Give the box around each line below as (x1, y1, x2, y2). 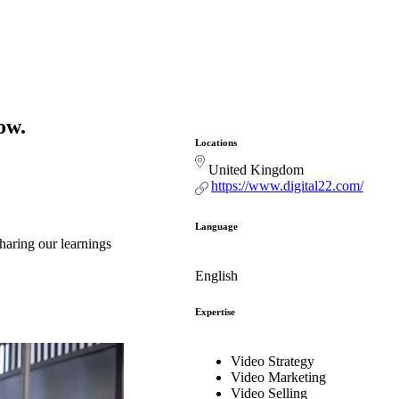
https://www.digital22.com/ (211, 177, 363, 193)
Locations (195, 136, 237, 148)
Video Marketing (231, 369, 326, 385)
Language (195, 220, 238, 232)
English (195, 267, 238, 283)
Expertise (195, 305, 235, 317)
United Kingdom (208, 161, 304, 177)
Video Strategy (231, 353, 314, 369)
